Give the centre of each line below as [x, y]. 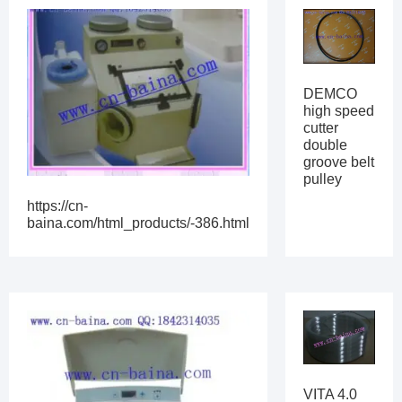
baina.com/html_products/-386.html [138, 223]
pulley [323, 179]
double [325, 144]
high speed [339, 110]
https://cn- [57, 206]
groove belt [339, 162]
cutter [321, 127]
